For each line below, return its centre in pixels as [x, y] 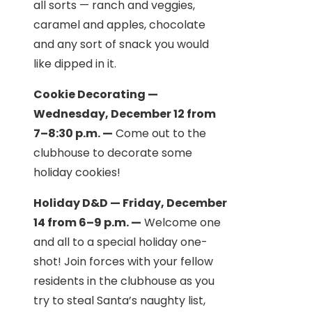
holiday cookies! [77, 172]
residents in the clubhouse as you [124, 281]
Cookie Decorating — [96, 94]
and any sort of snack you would [121, 44]
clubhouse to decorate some [113, 153]
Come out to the [159, 133]
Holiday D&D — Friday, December [130, 203]
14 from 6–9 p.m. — [87, 222]
